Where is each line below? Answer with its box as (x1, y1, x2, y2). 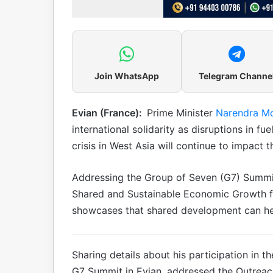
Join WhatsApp (94, 70, 159, 81)
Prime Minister (147, 106, 216, 119)
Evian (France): (72, 106, 147, 119)
